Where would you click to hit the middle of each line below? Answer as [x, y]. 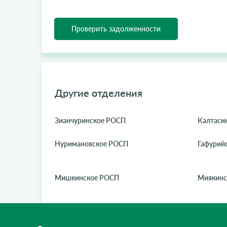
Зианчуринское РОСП [90, 120]
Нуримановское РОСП [91, 144]
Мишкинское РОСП [87, 178]
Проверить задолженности [116, 29]
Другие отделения [98, 93]
